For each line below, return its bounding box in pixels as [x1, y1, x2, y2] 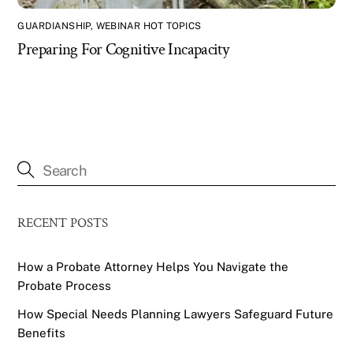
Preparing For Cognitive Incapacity [17, 39, 229, 61]
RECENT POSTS [17, 214, 109, 232]
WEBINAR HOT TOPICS [95, 20, 202, 32]
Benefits [17, 325, 66, 340]
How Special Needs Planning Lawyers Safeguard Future [17, 307, 334, 321]
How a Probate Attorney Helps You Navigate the [17, 259, 289, 273]
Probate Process [17, 278, 112, 292]
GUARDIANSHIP [17, 20, 91, 32]
